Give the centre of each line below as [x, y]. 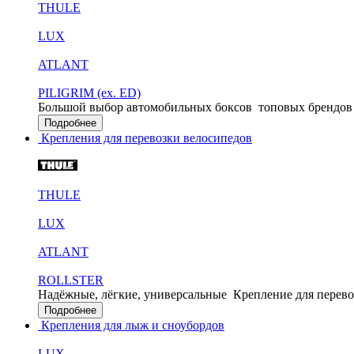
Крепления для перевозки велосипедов [145, 138]
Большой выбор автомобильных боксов [145, 107]
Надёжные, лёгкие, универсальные [132, 294]
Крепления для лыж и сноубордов [131, 325]
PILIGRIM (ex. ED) [89, 93]
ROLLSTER [71, 280]
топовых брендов [305, 107]
